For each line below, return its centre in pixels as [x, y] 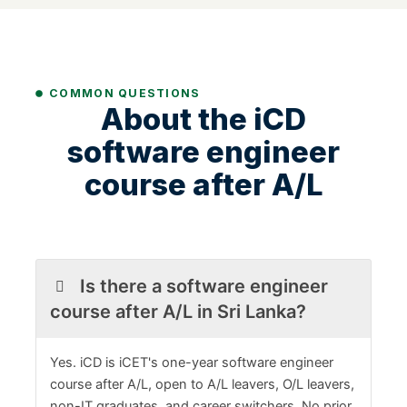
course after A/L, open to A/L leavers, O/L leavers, [203, 384]
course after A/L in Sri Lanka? [179, 311]
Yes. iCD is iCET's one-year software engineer [192, 362]
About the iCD [203, 119]
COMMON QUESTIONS [125, 93]
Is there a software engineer [203, 286]
